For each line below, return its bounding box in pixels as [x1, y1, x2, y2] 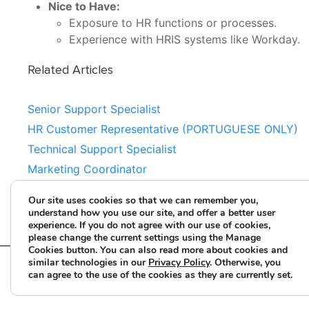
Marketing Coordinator [28, 162, 147, 176]
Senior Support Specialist [28, 102, 161, 116]
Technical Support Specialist [28, 142, 177, 156]
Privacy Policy [148, 256, 210, 269]
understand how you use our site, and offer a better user [28, 206, 275, 219]
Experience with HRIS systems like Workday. [69, 32, 300, 46]
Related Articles [28, 64, 113, 77]
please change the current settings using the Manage [28, 231, 261, 244]
